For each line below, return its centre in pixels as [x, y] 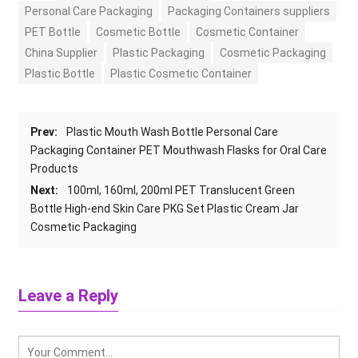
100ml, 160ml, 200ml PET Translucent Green [181, 191]
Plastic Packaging [159, 53]
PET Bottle [53, 32]
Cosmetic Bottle [139, 32]
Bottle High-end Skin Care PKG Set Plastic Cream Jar [165, 209]
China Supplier [62, 53]
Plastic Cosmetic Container [181, 74]
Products [55, 169]
